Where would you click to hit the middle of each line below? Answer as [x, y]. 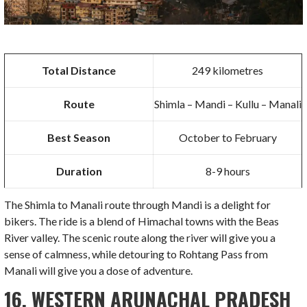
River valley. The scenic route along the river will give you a [140, 238]
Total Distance [79, 71]
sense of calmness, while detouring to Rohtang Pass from [136, 254]
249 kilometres [228, 71]
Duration [79, 171]
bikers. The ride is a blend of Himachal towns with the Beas [142, 221]
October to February [228, 138]
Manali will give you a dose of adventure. [99, 271]
